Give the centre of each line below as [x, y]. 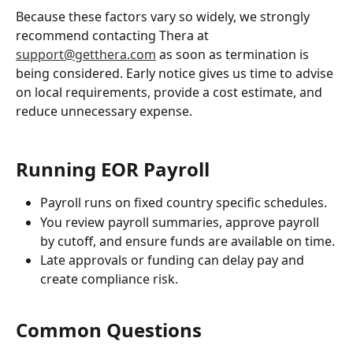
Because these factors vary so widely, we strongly [164, 17]
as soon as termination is [234, 55]
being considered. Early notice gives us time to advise [176, 74]
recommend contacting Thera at [114, 36]
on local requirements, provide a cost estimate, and [171, 93]
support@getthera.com [86, 55]
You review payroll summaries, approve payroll [181, 222]
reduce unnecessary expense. [104, 111]
